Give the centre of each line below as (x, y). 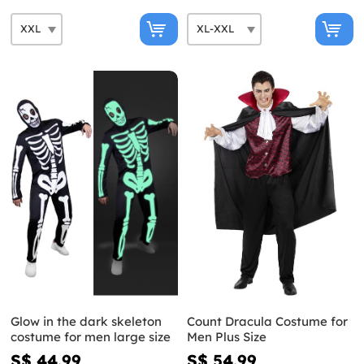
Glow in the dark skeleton (86, 322)
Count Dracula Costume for (267, 322)
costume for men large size (91, 337)
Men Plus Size (226, 337)
